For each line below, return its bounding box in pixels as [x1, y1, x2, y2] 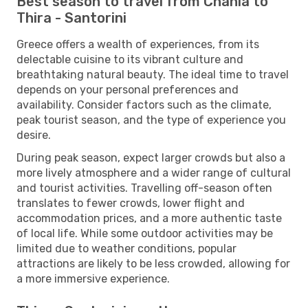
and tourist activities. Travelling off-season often [16, 181, 272, 195]
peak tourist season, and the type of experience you [16, 113, 286, 126]
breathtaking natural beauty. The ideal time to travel [16, 67, 289, 81]
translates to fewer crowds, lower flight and [16, 196, 245, 210]
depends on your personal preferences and [16, 82, 239, 96]
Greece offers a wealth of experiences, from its [16, 37, 259, 51]
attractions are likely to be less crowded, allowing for [16, 256, 290, 270]
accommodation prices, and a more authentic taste [16, 211, 282, 225]
